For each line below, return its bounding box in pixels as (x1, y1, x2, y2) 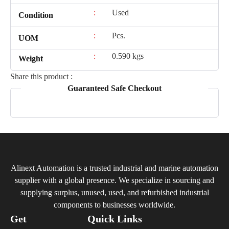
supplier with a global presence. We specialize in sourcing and (15, 176, 214, 185)
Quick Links (87, 213, 142, 225)
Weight (18, 54, 43, 63)
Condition (18, 11, 53, 20)
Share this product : (10, 72, 73, 81)
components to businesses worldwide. (54, 200, 175, 210)
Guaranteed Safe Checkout (67, 84, 162, 93)
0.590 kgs (111, 52, 144, 61)
